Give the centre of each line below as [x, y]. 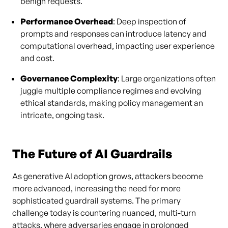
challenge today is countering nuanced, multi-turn [104, 213]
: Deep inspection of [150, 21]
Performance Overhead [67, 21]
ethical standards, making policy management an [112, 103]
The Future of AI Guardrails [92, 154]
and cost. [37, 58]
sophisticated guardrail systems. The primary [96, 201]
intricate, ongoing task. [62, 115]
